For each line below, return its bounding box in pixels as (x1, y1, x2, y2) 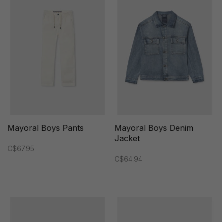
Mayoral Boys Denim (114, 123, 193, 133)
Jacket (114, 133, 140, 144)
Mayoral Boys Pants (7, 123, 84, 133)
